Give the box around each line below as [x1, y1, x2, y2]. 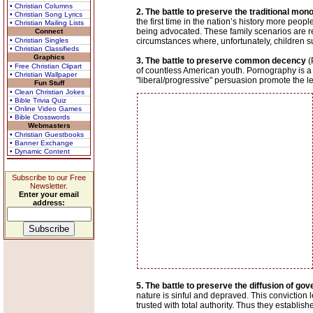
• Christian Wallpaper [10, 71, 77, 78]
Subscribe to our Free [12, 173, 86, 182]
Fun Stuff [34, 79, 64, 87]
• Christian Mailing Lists [10, 19, 84, 27]
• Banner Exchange [10, 139, 73, 147]
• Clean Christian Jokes [10, 88, 85, 96]
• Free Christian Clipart [10, 62, 82, 70]
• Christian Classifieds [10, 45, 79, 52]
